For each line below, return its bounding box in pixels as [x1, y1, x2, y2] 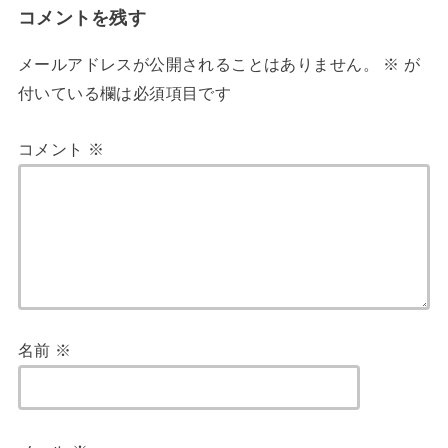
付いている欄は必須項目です [17, 84, 232, 103]
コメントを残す [17, 8, 147, 29]
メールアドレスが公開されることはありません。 [17, 55, 379, 74]
